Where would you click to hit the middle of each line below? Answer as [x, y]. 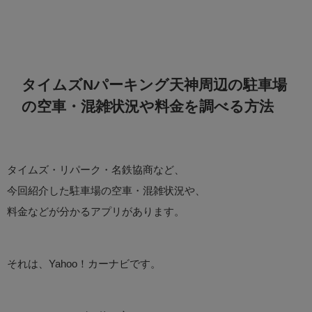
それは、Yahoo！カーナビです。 [84, 264]
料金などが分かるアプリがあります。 [96, 212]
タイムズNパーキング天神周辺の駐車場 [154, 84]
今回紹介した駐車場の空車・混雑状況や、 [106, 191]
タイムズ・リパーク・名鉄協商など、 [96, 170]
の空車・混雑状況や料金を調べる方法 [148, 106]
